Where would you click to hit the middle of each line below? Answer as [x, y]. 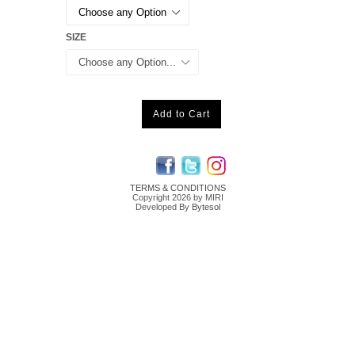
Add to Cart [181, 115]
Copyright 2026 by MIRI [177, 198]
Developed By [163, 207]
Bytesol [206, 207]
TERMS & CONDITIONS [177, 188]
